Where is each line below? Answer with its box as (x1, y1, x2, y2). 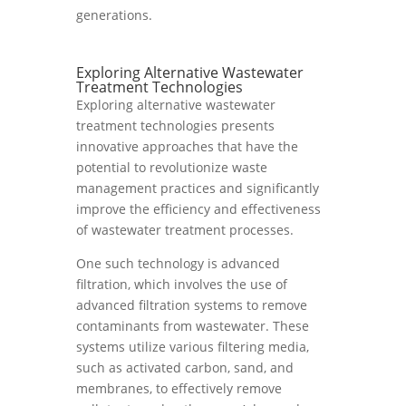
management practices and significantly (76, 179, 319, 197)
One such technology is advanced (76, 255, 280, 272)
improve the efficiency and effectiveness (76, 200, 321, 217)
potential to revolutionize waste (76, 159, 267, 176)
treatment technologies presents (76, 117, 275, 134)
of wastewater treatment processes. (76, 221, 294, 238)
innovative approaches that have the (76, 138, 298, 155)
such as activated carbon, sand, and (76, 359, 294, 376)
